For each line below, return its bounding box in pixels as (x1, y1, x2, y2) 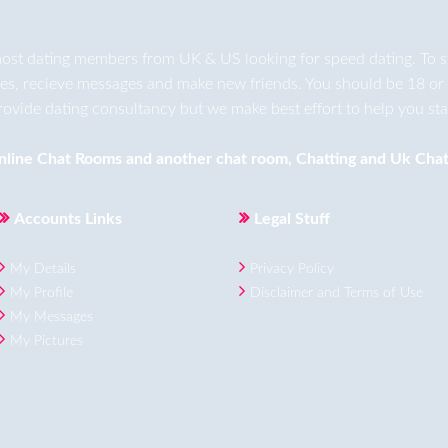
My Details (10, 261, 76, 276)
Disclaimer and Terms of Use (250, 285, 423, 300)
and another (122, 150, 216, 167)
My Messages (10, 309, 93, 324)
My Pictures (10, 333, 83, 348)
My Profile (10, 285, 73, 300)
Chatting (296, 150, 356, 167)
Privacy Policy (250, 261, 334, 276)
